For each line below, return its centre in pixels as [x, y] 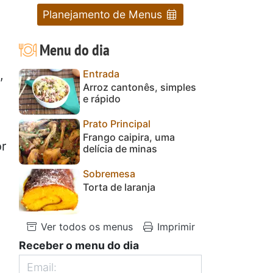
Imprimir [175, 226]
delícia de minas [120, 148]
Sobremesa [109, 173]
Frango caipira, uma [129, 137]
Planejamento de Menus [104, 14]
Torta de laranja [119, 187]
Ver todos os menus [85, 226]
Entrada [101, 73]
